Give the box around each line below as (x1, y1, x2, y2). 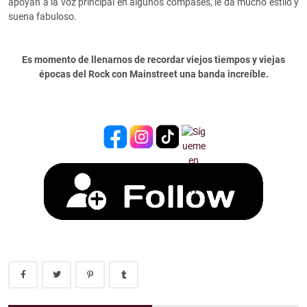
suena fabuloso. (8, 11, 79, 23)
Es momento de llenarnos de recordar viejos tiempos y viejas (22, 54, 285, 66)
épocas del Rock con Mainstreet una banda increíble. (38, 69, 269, 80)
